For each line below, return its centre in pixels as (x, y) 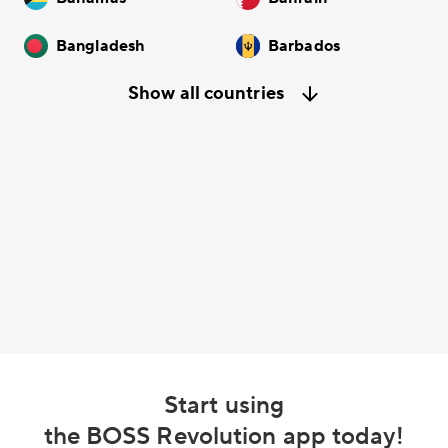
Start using (224, 406)
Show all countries (206, 94)
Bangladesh (100, 46)
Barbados (304, 46)
